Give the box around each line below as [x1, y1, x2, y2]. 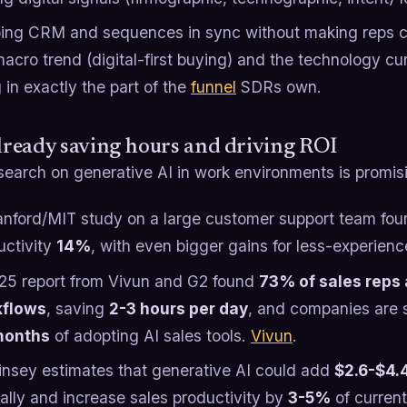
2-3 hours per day [108, 298, 248, 318]
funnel [191, 77, 236, 97]
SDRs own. [236, 77, 322, 97]
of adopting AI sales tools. [49, 325, 251, 345]
